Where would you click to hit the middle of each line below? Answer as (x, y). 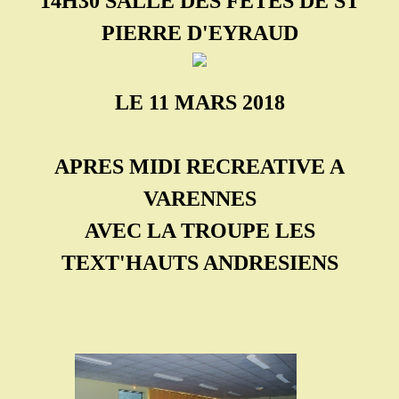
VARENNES (199, 199)
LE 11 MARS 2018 (199, 102)
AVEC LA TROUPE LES (199, 231)
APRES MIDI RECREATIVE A (199, 167)
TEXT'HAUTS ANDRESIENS (199, 263)
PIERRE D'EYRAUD (199, 33)
